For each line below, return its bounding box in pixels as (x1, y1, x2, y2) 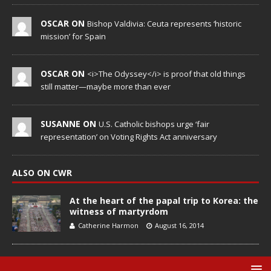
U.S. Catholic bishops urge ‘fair (99, 118, 209, 129)
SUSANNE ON (41, 117, 99, 129)
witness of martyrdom (70, 205, 168, 217)
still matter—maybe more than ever (41, 80, 171, 92)
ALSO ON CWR (12, 166, 72, 178)
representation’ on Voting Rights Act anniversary (41, 131, 217, 142)
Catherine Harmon (78, 220, 139, 230)
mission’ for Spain (41, 30, 106, 42)
